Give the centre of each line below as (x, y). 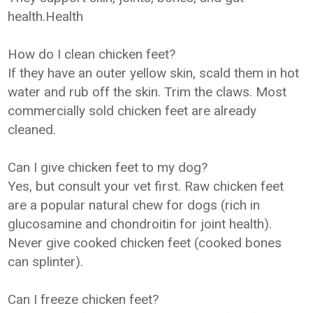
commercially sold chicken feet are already (132, 111)
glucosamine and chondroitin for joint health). (140, 224)
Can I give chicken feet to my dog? (108, 167)
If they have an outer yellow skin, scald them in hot (154, 73)
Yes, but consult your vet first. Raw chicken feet (146, 186)
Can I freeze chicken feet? (83, 299)
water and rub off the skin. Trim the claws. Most (147, 92)
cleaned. (32, 130)
